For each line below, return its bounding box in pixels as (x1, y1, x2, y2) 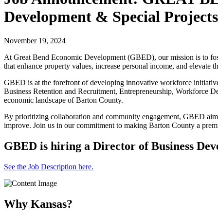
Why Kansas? (4, 197, 73, 210)
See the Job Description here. (4, 162, 93, 171)
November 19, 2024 (4, 36, 66, 45)
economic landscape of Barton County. (4, 95, 123, 104)
